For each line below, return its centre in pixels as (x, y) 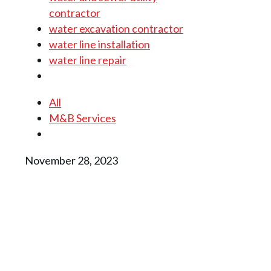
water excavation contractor (116, 28)
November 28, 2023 (71, 160)
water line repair (88, 60)
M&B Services (83, 118)
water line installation (100, 44)
